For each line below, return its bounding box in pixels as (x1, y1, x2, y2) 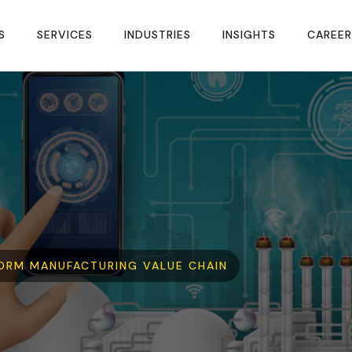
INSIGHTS (222, 27, 276, 42)
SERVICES (37, 27, 93, 42)
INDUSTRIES (124, 27, 191, 42)
